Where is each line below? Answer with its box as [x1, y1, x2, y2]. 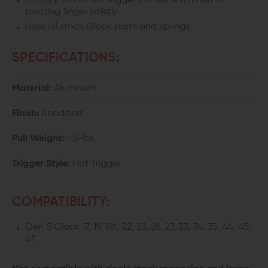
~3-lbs [64, 134, 94, 144]
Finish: [12, 109, 39, 118]
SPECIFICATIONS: [12, 51, 120, 65]
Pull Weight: [12, 134, 64, 144]
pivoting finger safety [25, 7, 117, 17]
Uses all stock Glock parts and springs [25, 22, 190, 32]
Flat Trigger [70, 159, 121, 169]
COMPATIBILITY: [12, 196, 110, 209]
